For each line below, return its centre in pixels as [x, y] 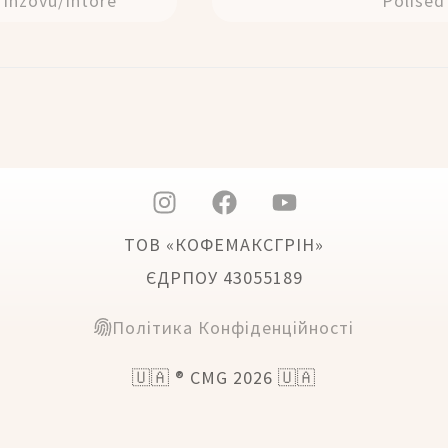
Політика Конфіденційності [233, 327]
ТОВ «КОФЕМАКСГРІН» [224, 244]
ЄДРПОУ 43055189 [224, 277]
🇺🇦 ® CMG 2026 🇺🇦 [224, 377]
